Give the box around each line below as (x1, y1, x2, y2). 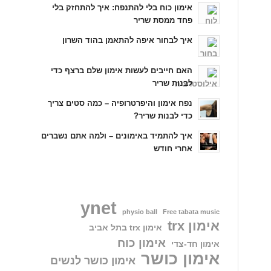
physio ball (122, 207, 157, 215)
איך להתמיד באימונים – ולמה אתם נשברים (41, 131, 192, 140)
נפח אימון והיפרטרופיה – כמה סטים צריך (47, 99, 192, 108)
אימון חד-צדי (171, 239, 220, 249)
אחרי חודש (153, 144, 192, 153)
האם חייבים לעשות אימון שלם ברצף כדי (50, 66, 192, 75)
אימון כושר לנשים (50, 253, 135, 267)
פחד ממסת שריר (133, 16, 192, 25)
